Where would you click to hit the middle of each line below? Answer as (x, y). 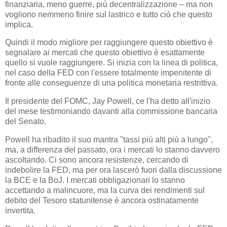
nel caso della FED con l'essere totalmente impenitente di (108, 73)
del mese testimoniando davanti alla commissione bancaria (111, 111)
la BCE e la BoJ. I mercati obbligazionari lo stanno (95, 180)
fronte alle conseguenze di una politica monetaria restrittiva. (111, 83)
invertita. (20, 211)
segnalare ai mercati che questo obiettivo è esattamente (105, 53)
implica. (19, 24)
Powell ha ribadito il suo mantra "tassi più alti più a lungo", (109, 140)
